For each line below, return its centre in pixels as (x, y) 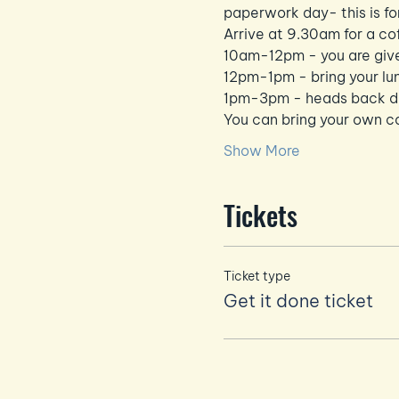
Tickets (260, 215)
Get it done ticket (298, 300)
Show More (261, 150)
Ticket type (256, 276)
